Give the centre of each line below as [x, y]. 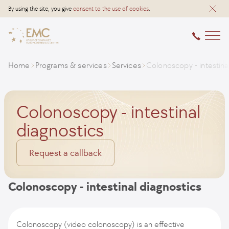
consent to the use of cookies [111, 9]
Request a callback [65, 153]
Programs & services [71, 65]
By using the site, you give [41, 9]
